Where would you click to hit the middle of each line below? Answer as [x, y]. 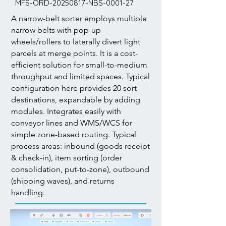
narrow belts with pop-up [56, 30]
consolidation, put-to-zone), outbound [80, 169]
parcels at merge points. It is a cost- [74, 53]
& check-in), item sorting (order [67, 158]
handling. [28, 192]
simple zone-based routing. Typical [74, 134]
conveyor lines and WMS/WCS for [72, 123]
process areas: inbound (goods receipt [80, 146]
